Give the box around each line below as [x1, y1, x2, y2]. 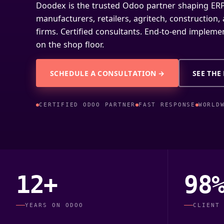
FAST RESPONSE [138, 101, 195, 108]
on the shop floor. [36, 39, 104, 50]
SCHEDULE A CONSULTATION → [49, 68, 165, 77]
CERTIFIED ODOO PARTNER [39, 101, 136, 108]
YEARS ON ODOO [25, 201, 83, 208]
